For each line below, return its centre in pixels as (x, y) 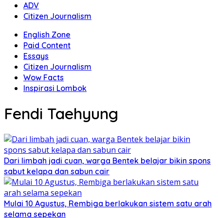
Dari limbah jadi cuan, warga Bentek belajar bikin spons (107, 160)
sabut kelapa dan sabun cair (57, 171)
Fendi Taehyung (61, 114)
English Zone (47, 35)
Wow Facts (44, 77)
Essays (36, 56)
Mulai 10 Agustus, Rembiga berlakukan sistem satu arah (108, 203)
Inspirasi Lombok (55, 88)
